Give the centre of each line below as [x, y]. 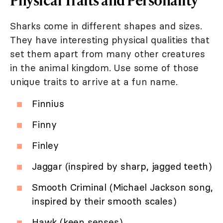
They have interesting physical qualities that [110, 40]
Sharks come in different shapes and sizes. [106, 26]
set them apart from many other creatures [108, 54]
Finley [45, 146]
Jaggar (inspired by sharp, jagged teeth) [122, 167]
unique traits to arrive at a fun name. [94, 82]
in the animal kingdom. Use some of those [104, 68]
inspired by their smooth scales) [104, 201]
